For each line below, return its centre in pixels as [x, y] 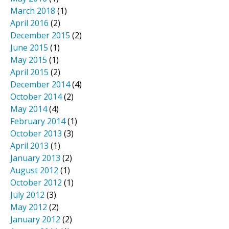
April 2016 [29, 23]
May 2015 [29, 60]
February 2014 [38, 121]
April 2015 [29, 72]
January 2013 [35, 158]
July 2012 [27, 195]
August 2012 [34, 170]
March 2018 [33, 11]
